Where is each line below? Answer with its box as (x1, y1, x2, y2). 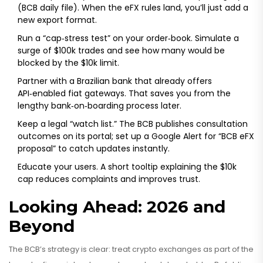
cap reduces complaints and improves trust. (18, 173, 200, 186)
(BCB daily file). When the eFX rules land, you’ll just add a (18, 2, 248, 14)
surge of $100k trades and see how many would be (18, 45, 225, 57)
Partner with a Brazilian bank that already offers (18, 75, 212, 87)
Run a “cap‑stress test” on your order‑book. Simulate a (18, 32, 239, 45)
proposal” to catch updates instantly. (18, 143, 170, 155)
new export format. (18, 14, 97, 26)
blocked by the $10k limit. (18, 57, 119, 69)
